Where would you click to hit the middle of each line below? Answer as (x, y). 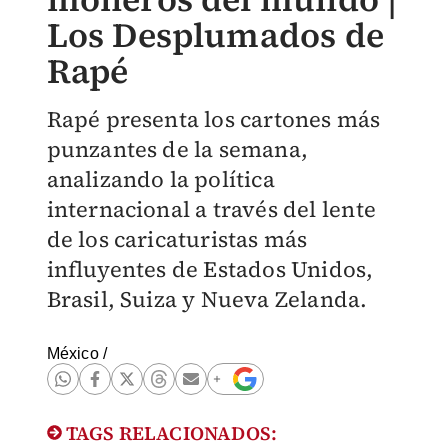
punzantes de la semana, (177, 149)
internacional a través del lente (211, 209)
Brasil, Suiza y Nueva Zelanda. (207, 299)
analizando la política (160, 179)
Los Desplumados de (215, 35)
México (72, 353)
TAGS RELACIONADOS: (169, 433)
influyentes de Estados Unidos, (210, 269)
